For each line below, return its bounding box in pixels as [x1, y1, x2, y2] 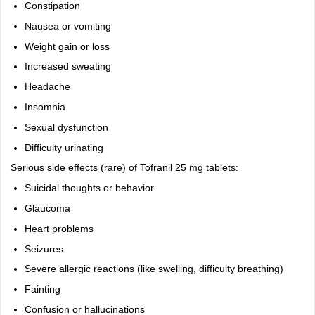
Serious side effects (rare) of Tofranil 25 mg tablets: [10, 162, 238, 174]
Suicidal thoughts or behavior [24, 183, 154, 194]
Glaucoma [24, 202, 70, 214]
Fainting [24, 284, 60, 295]
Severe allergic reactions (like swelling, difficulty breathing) [24, 264, 283, 275]
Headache [24, 82, 70, 93]
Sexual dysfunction [24, 122, 108, 133]
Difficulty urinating [24, 142, 103, 153]
